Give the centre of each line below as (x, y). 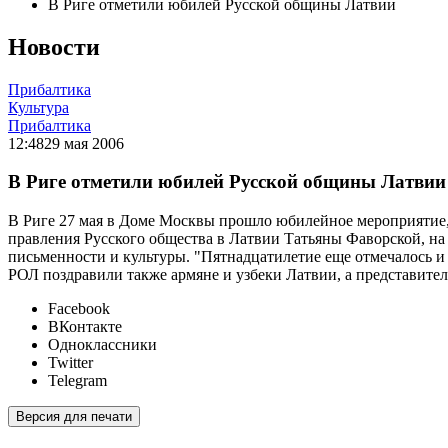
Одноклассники (102, 345)
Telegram (77, 381)
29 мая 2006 (84, 143)
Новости (54, 46)
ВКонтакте (85, 327)
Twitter (70, 363)
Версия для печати (74, 417)
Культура (38, 107)
